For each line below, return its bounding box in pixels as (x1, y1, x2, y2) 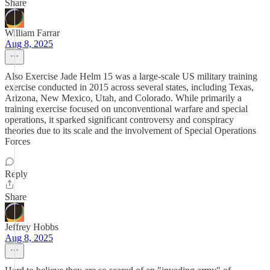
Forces (5, 136, 30, 146)
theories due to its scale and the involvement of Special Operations (5, 125, 256, 136)
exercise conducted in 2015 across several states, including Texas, (5, 82, 254, 92)
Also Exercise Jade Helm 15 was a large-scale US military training (5, 71, 257, 81)
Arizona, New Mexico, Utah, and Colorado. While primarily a (5, 93, 242, 103)
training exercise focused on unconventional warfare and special (5, 104, 248, 114)
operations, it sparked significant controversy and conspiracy (5, 115, 234, 125)
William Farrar (5, 28, 60, 38)
